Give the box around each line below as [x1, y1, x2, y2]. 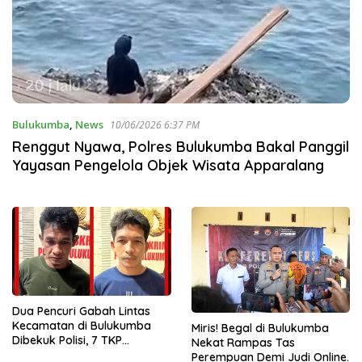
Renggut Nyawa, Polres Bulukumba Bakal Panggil [12, 137, 349, 156]
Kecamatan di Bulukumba [12, 318, 151, 334]
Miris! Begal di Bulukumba [191, 320, 329, 335]
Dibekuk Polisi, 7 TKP [12, 333, 122, 348]
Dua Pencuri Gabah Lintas [12, 304, 150, 319]
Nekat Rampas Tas [191, 335, 295, 350]
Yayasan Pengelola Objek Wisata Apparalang [12, 155, 324, 175]
